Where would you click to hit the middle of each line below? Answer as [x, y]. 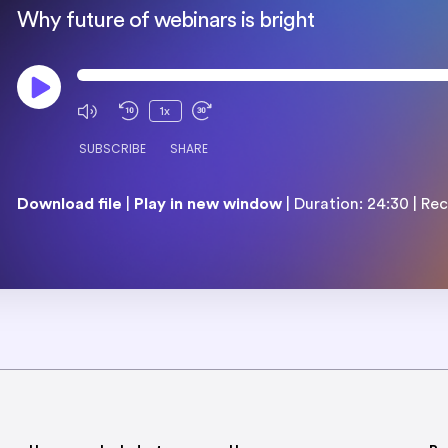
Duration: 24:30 [351, 203]
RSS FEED [73, 262]
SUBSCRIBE [112, 148]
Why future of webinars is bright [165, 19]
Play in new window [207, 203]
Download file [69, 203]
